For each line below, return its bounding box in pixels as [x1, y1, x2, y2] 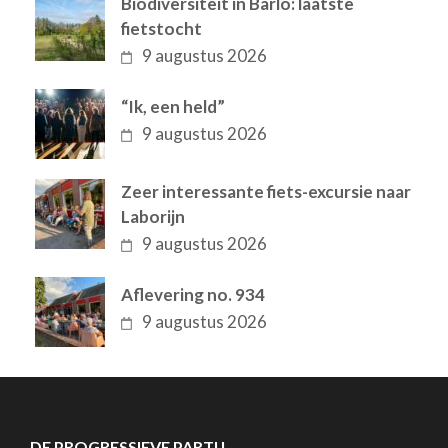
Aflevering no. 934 [121, 284, 265, 306]
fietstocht [121, 18, 202, 40]
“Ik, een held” [121, 96, 225, 118]
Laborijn [121, 206, 185, 228]
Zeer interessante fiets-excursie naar [121, 181, 411, 203]
